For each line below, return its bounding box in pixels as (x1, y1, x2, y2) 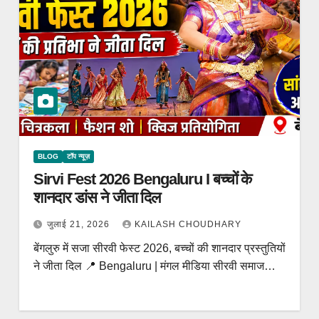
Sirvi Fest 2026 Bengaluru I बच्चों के (33, 170, 252, 188)
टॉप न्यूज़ (66, 152, 90, 160)
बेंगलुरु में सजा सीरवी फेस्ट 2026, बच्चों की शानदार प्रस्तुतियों (33, 242, 286, 254)
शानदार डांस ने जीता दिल (33, 189, 161, 206)
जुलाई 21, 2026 (46, 219, 113, 229)
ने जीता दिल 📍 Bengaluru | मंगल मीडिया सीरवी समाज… (33, 260, 276, 272)
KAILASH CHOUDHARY (134, 219, 241, 229)
